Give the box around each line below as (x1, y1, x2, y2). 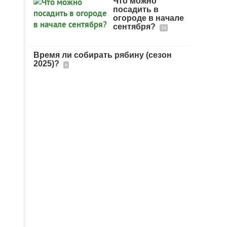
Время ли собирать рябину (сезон (33, 51, 172, 59)
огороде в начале (113, 14, 184, 22)
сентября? (113, 22, 158, 31)
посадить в (113, 5, 159, 14)
